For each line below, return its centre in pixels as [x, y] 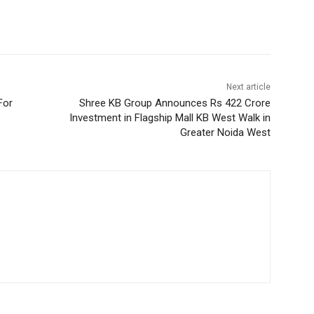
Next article [248, 87]
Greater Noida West [225, 133]
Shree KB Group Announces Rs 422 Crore [175, 103]
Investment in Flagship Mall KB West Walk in [170, 118]
